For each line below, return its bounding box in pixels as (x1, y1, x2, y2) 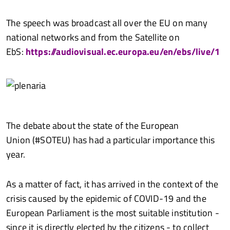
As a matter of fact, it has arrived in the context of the (6, 177, 219, 191)
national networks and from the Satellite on (6, 30, 180, 44)
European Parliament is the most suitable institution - (6, 206, 219, 220)
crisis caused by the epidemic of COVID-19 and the (6, 191, 206, 205)
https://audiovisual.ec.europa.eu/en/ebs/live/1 (25, 45, 220, 59)
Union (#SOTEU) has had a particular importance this (6, 133, 215, 147)
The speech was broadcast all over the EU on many (6, 16, 208, 30)
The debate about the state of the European (6, 119, 179, 132)
